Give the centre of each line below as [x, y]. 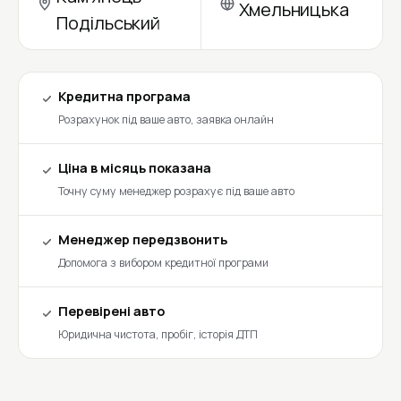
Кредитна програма [124, 97]
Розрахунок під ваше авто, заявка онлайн [166, 120]
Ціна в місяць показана [135, 168]
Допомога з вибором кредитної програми [163, 263]
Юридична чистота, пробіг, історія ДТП [158, 335]
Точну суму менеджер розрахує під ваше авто [176, 192]
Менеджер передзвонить [143, 240]
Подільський [108, 24]
